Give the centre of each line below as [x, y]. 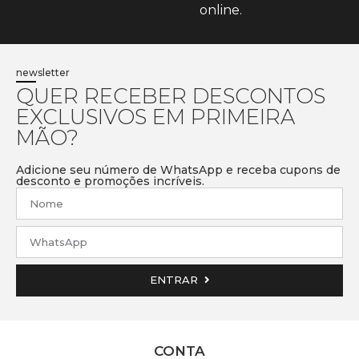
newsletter [43, 72]
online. [220, 10]
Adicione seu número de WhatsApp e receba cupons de [178, 169]
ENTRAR [173, 280]
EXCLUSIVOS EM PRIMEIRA [155, 117]
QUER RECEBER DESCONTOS [171, 96]
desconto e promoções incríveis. [110, 181]
